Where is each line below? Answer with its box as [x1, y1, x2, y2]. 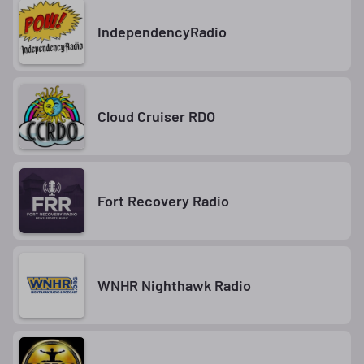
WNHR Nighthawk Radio [97, 275, 251, 294]
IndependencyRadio [97, 22, 227, 41]
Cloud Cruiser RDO [97, 106, 215, 125]
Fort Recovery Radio [97, 191, 229, 210]
